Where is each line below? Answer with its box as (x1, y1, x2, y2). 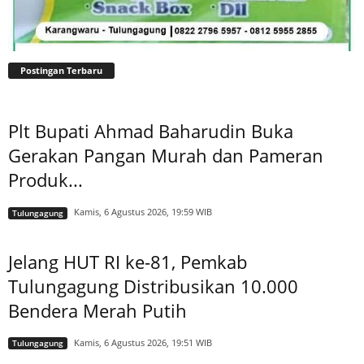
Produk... (8, 167, 83, 193)
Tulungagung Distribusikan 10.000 (8, 273, 298, 298)
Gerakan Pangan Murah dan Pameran (8, 143, 323, 168)
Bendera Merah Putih (8, 297, 187, 323)
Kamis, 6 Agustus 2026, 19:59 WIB (74, 206, 212, 219)
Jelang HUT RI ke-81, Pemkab (8, 249, 247, 274)
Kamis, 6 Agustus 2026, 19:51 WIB (74, 336, 212, 349)
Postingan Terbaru (20, 64, 102, 77)
